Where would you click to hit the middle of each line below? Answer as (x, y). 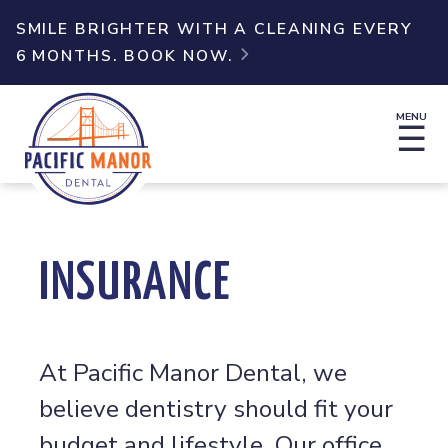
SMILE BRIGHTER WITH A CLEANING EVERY (214, 28)
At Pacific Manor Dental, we (193, 372)
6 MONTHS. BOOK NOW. (124, 55)
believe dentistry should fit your (216, 408)
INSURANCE (135, 284)
